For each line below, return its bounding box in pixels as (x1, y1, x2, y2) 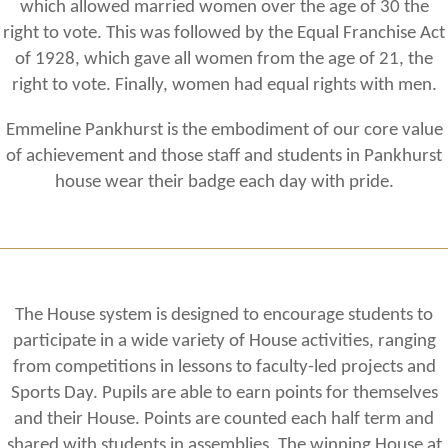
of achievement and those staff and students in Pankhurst (6, 146, 442, 167)
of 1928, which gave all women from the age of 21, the (15, 48, 433, 69)
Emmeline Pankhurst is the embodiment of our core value (5, 120, 443, 141)
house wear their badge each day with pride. (54, 172, 394, 193)
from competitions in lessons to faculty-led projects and (12, 356, 436, 377)
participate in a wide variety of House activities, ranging (12, 330, 436, 351)
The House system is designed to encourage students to (15, 304, 433, 325)
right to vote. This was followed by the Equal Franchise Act (3, 22, 445, 43)
